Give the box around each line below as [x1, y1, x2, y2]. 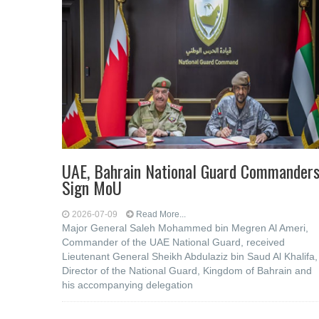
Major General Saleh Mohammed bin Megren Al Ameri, [62, 222, 308, 234]
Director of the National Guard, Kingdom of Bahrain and [62, 265, 312, 276]
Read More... [136, 209, 186, 219]
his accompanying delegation [62, 279, 193, 291]
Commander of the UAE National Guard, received [62, 236, 285, 248]
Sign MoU [62, 174, 122, 200]
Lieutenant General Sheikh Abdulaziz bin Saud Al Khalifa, [62, 251, 318, 262]
